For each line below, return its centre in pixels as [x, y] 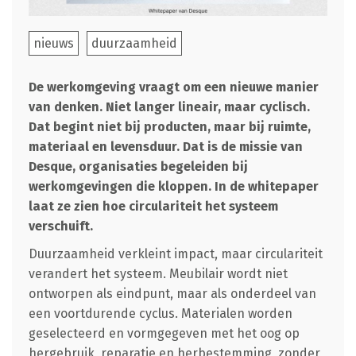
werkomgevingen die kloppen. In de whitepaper [173, 186]
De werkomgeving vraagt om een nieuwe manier [173, 87]
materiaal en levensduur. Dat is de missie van [165, 146]
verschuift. [60, 226]
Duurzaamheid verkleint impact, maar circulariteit [175, 253]
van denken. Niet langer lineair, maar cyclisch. [169, 106]
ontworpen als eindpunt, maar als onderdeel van [172, 293]
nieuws [53, 43]
